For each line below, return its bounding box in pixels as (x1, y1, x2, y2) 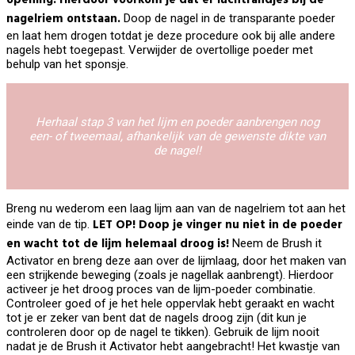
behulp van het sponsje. (6, 56, 128, 71)
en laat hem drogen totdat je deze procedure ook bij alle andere (6, 28, 335, 43)
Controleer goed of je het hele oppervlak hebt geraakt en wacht (6, 296, 334, 311)
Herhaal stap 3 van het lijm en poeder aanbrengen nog (36, 114, 319, 129)
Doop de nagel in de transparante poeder (120, 10, 335, 25)
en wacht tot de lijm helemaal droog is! (6, 234, 229, 254)
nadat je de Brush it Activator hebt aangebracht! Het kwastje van (6, 338, 340, 353)
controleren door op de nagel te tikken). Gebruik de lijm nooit (6, 324, 319, 339)
